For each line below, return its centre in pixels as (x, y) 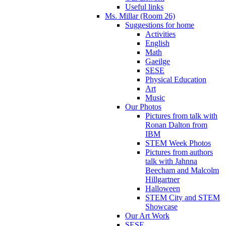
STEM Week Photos (178, 143)
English (157, 43)
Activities (160, 34)
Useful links (144, 7)
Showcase (161, 206)
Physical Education (176, 79)
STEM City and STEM (183, 197)
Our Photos (143, 106)
